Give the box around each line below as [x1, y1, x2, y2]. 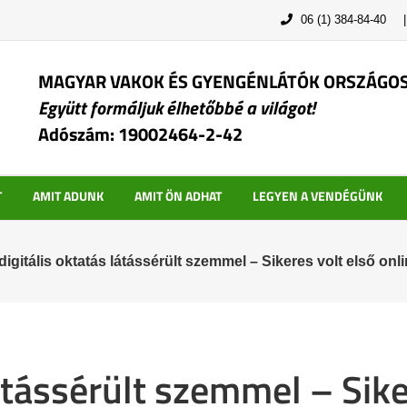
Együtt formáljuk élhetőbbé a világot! [38, 94, 314, 122]
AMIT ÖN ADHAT [134, 186, 222, 205]
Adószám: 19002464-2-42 [38, 120, 243, 148]
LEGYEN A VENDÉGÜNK [252, 186, 382, 205]
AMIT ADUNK [32, 186, 104, 205]
